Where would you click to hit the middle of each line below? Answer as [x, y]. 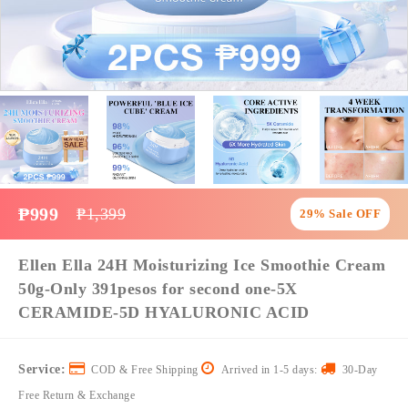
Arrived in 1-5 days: [267, 370]
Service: [42, 369]
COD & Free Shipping [143, 370]
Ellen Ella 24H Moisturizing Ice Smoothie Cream [202, 265]
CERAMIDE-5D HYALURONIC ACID [164, 312]
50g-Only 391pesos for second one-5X [158, 289]
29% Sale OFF [340, 214]
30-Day [357, 370]
